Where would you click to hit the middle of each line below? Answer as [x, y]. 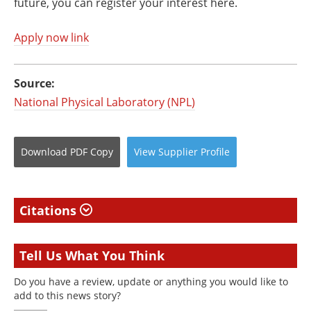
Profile [215, 152]
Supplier [178, 152]
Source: [34, 83]
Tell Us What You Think [92, 255]
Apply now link [51, 37]
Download [44, 152]
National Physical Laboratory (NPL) [104, 102]
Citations [50, 210]
